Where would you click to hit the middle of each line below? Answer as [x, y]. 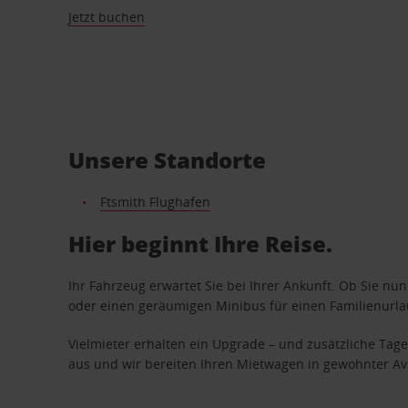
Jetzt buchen [107, 17]
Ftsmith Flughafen [155, 201]
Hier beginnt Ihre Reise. [201, 243]
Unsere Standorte [168, 159]
